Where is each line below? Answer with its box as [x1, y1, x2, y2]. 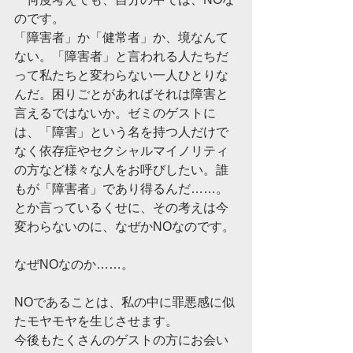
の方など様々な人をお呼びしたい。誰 [14, 163, 229, 176]
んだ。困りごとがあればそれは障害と [14, 87, 229, 101]
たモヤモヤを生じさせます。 [14, 314, 178, 328]
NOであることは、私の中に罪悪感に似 [14, 295, 235, 309]
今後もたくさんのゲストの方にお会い [14, 333, 229, 347]
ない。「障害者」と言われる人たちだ [14, 50, 229, 63]
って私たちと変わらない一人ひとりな [14, 69, 229, 82]
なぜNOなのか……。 [14, 258, 134, 271]
